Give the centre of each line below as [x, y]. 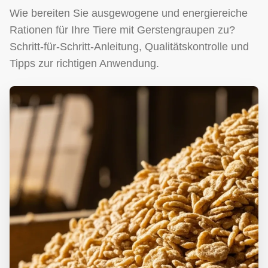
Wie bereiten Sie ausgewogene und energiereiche [129, 13]
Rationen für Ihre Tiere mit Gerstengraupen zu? [122, 30]
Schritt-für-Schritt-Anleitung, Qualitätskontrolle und [129, 47]
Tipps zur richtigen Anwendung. [84, 63]
